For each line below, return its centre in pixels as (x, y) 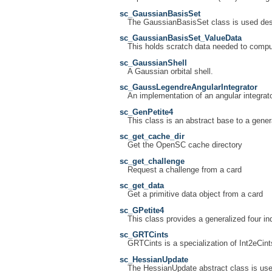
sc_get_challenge (152, 161)
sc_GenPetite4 (146, 112)
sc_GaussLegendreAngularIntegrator (189, 88)
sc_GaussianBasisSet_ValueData (181, 39)
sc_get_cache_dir (152, 137)
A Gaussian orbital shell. (170, 71)
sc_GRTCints (144, 235)
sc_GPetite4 (142, 210)
